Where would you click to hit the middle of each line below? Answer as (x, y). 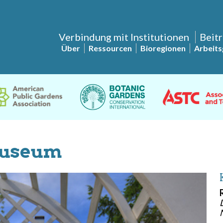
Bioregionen (163, 48)
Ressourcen (110, 48)
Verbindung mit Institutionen (124, 37)
